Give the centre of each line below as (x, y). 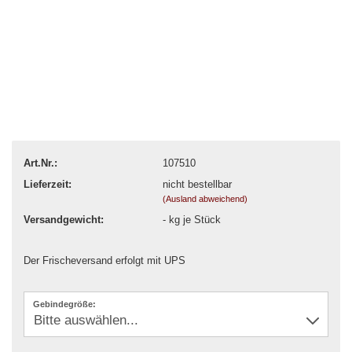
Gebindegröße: (64, 304)
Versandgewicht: (64, 219)
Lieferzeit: (48, 184)
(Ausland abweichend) (205, 198)
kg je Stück (193, 219)
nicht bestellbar (197, 184)
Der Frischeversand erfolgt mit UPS (104, 260)
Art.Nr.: (40, 163)
